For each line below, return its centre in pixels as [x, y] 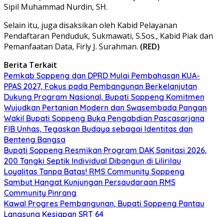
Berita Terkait [31, 65]
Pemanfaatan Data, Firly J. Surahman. [72, 46]
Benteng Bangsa [35, 139]
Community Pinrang [40, 193]
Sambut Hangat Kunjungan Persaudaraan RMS [90, 182]
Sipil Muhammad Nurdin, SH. [56, 7]
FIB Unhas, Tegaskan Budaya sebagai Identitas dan [98, 129]
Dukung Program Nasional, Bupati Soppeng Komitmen [104, 97]
